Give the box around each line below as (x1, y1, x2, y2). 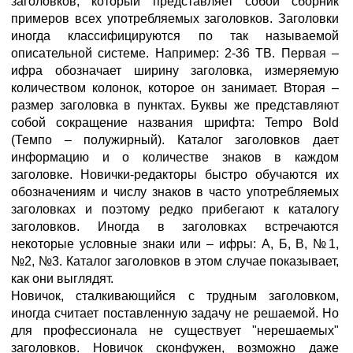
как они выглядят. (11, 272, 113, 285)
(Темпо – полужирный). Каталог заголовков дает (11, 133, 339, 147)
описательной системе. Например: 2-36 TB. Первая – (11, 46, 339, 60)
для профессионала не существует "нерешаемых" (11, 324, 339, 337)
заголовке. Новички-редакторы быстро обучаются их (11, 168, 339, 181)
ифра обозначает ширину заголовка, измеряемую (11, 64, 339, 77)
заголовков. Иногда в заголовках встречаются (11, 220, 339, 233)
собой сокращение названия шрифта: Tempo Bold (11, 116, 339, 129)
